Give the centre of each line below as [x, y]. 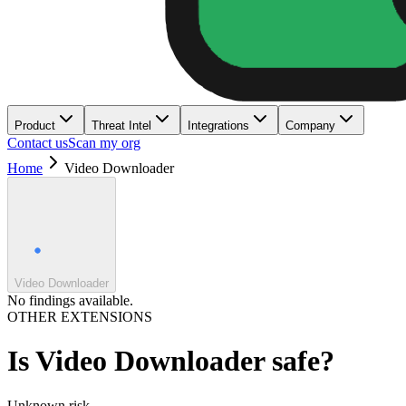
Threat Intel [121, 126]
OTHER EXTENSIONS [80, 317]
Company [310, 126]
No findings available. [70, 300]
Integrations [218, 126]
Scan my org [104, 143]
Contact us [38, 143]
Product [35, 126]
